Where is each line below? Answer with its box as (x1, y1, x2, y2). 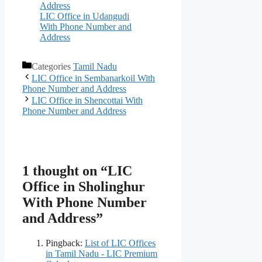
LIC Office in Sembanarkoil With (32, 73, 155, 83)
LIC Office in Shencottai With (32, 95, 143, 105)
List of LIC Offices (85, 237, 156, 248)
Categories (32, 61, 73, 71)
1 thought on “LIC (22, 163, 132, 178)
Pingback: (46, 237, 85, 248)
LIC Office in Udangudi (40, 11, 129, 21)
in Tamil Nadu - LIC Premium (46, 248, 157, 258)
